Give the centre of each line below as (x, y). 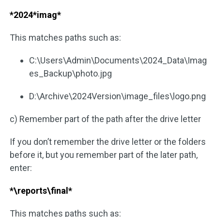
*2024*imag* (35, 15)
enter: (21, 168)
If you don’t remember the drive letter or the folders (108, 142)
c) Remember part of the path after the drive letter (105, 119)
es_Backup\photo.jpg (70, 74)
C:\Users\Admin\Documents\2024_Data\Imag (118, 61)
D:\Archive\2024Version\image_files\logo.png (117, 96)
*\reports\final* (41, 191)
